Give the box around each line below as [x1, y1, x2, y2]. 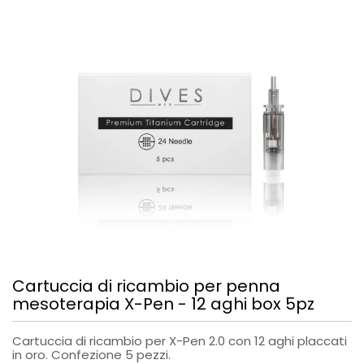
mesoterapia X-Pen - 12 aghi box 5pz [12, 292, 314, 316]
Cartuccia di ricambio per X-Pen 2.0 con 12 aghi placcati [12, 332, 347, 350]
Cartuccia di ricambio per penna [12, 275, 280, 298]
